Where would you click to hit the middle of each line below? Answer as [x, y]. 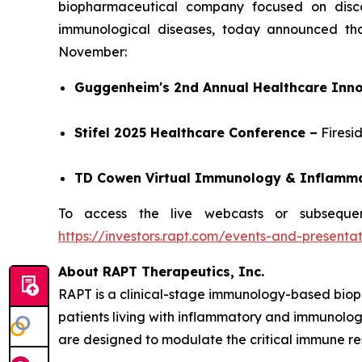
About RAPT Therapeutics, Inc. [161, 271]
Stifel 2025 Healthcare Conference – [196, 133]
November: [93, 52]
